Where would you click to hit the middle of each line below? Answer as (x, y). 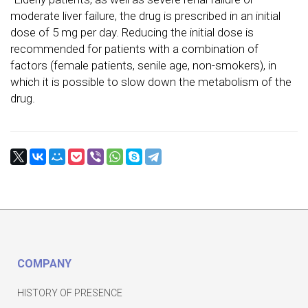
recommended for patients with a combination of (134, 49)
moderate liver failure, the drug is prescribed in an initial (145, 16)
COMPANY (44, 264)
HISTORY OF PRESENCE (70, 293)
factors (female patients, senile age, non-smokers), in (143, 65)
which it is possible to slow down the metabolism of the (151, 82)
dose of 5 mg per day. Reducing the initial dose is (132, 32)
